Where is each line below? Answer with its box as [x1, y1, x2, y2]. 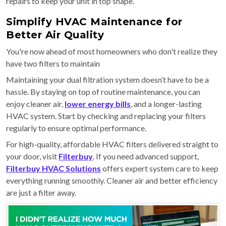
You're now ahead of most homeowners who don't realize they [6, 46, 217, 56]
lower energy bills [65, 98, 131, 108]
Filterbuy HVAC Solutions [6, 163, 101, 173]
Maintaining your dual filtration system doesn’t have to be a [6, 74, 209, 84]
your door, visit [6, 151, 59, 161]
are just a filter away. [6, 187, 76, 197]
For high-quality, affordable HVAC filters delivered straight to [6, 139, 218, 149]
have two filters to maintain [6, 58, 100, 68]
